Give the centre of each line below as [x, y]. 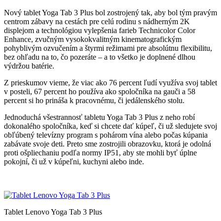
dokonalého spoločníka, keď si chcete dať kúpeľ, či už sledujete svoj [110, 126]
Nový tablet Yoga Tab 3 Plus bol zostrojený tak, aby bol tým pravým [110, 12]
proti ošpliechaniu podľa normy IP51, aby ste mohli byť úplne [100, 152]
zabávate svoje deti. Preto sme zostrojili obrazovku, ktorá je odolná [108, 144]
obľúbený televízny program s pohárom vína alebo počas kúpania [106, 135]
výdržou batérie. [29, 66]
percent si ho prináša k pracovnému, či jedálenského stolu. [94, 100]
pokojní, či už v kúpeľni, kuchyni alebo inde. [74, 161]
